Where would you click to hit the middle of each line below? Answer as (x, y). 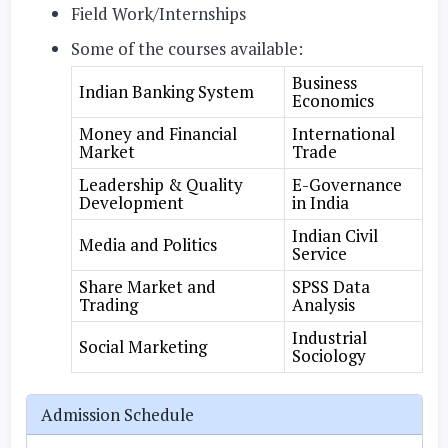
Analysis (323, 304)
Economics (332, 100)
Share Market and (147, 286)
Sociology (328, 355)
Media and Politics (147, 244)
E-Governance (346, 184)
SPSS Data (330, 286)
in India (320, 202)
